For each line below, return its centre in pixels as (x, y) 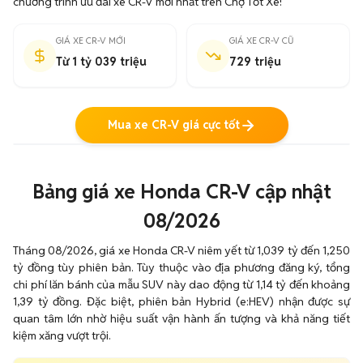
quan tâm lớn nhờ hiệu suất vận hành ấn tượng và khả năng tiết (181, 318)
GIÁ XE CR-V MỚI (91, 41)
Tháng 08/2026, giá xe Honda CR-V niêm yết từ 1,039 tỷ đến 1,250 (181, 250)
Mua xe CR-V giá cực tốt (173, 125)
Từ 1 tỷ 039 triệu (101, 62)
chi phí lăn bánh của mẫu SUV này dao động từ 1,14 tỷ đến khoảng (181, 284)
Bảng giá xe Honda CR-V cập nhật (181, 192)
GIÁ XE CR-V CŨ (262, 41)
